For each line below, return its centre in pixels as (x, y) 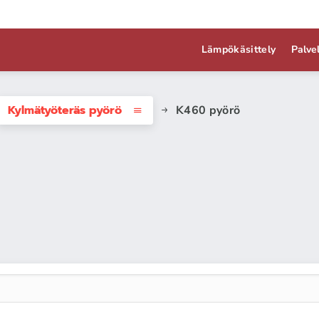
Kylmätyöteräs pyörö (64, 110)
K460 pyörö (208, 110)
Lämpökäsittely (239, 49)
